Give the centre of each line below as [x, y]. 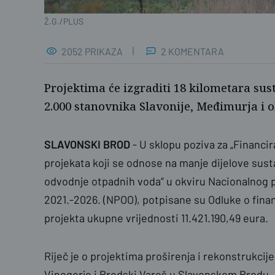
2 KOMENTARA [192, 51]
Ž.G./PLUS [64, 21]
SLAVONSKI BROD [88, 144]
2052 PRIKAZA [92, 51]
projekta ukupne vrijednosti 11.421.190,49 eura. [156, 218]
